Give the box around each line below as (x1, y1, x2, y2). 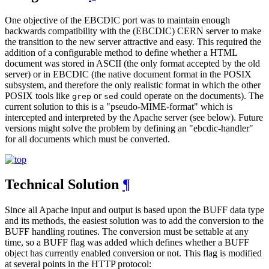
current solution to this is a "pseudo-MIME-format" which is (5, 101, 232, 112)
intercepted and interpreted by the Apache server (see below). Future (5, 112, 263, 122)
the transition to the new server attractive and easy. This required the (5, 36, 261, 47)
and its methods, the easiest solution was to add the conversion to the (5, 216, 264, 226)
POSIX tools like (5, 90, 72, 101)
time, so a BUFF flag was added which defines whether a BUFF (5, 237, 249, 248)
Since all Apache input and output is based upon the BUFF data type (5, 205, 264, 216)
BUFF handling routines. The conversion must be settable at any (5, 226, 249, 237)
